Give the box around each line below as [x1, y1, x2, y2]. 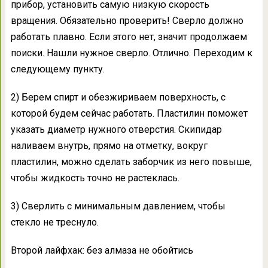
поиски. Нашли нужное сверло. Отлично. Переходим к [10, 47, 252, 59]
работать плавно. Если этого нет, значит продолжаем [10, 31, 247, 42]
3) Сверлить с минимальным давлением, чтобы [10, 200, 226, 212]
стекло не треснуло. [10, 217, 99, 228]
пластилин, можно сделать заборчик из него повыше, [10, 156, 252, 167]
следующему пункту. [10, 63, 105, 75]
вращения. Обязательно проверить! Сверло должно [10, 15, 243, 26]
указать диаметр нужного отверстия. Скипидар [10, 124, 222, 135]
